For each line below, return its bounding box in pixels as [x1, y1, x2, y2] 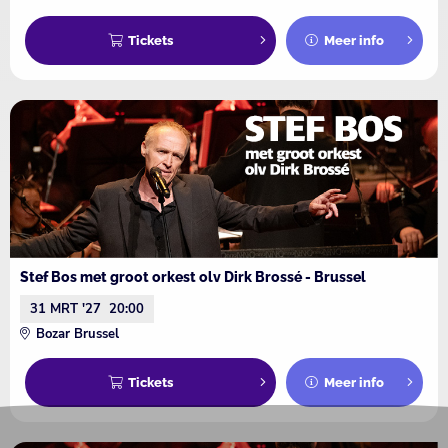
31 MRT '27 [30, 300, 101, 319]
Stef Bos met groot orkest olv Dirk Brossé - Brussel [20, 268, 366, 286]
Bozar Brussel [36, 325, 119, 344]
